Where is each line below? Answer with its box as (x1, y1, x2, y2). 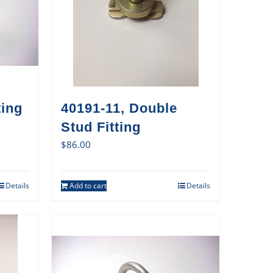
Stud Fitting (60, 119, 141, 135)
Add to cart (69, 180, 107, 191)
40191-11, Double (60, 100, 177, 116)
